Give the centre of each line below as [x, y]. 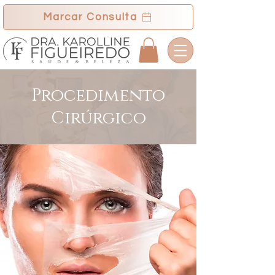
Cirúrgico [98, 118]
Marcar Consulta [90, 17]
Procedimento [98, 95]
